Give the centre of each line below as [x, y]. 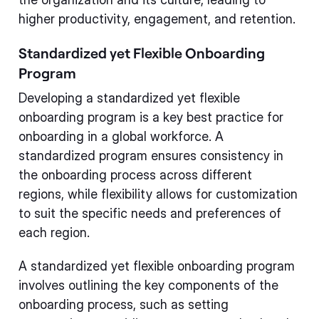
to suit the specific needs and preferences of [150, 213]
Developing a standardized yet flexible [129, 98]
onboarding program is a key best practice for [151, 117]
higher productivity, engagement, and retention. [157, 19]
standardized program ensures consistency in [151, 156]
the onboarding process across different [135, 175]
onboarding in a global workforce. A [121, 136]
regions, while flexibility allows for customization [158, 194]
